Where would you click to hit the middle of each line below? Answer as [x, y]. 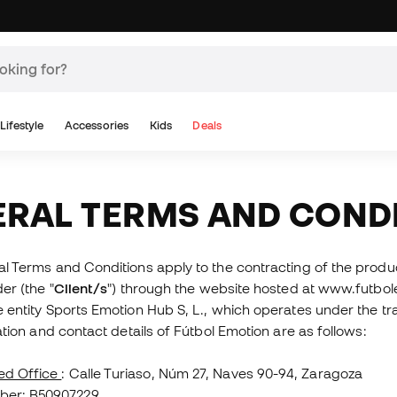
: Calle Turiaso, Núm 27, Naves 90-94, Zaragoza [212, 373]
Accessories [97, 125]
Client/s [81, 288]
